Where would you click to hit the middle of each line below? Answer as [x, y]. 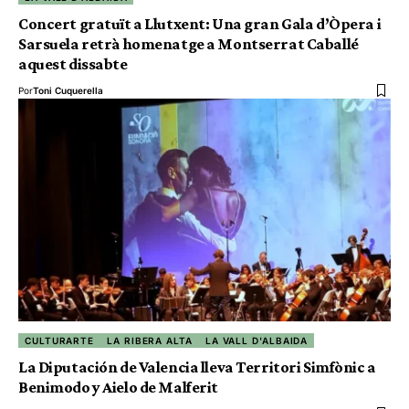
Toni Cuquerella [68, 90]
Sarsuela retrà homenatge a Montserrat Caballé [189, 43]
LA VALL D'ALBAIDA [257, 341]
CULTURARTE [60, 341]
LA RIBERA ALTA [150, 341]
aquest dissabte [73, 63]
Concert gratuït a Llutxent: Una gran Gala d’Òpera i [200, 23]
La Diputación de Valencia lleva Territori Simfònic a [197, 367]
